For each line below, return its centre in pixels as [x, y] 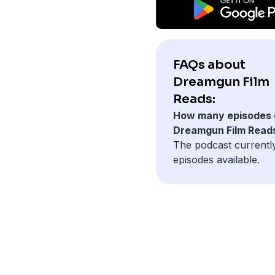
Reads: [194, 99]
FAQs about [209, 64]
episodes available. [216, 159]
